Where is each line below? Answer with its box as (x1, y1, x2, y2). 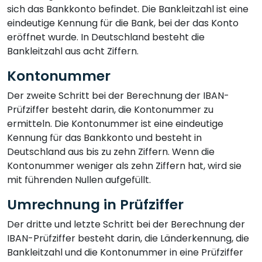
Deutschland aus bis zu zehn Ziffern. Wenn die (7, 144, 215, 158)
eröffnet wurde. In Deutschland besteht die (7, 30, 205, 44)
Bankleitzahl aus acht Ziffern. (7, 44, 139, 58)
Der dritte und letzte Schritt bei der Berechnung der (7, 217, 245, 231)
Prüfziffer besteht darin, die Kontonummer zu (7, 102, 213, 116)
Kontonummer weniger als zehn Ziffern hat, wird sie (7, 158, 242, 173)
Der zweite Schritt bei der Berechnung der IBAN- (7, 88, 229, 102)
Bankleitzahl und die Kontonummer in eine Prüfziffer (7, 245, 243, 259)
